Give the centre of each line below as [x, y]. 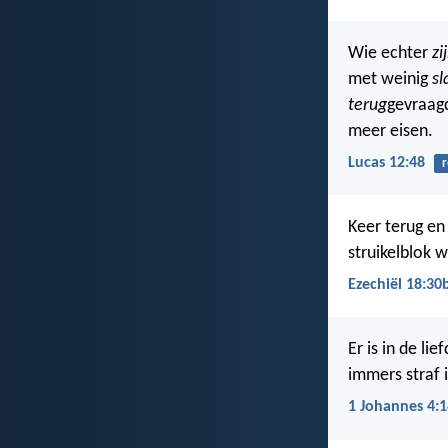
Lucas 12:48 [386, 162]
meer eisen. [390, 131]
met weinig [390, 79]
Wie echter [390, 53]
